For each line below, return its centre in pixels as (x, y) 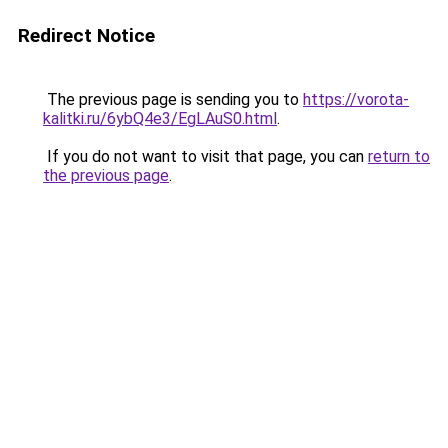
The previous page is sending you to (173, 99)
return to (399, 156)
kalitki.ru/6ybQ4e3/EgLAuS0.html (160, 118)
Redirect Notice (86, 35)
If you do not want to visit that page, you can (205, 156)
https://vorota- (356, 99)
